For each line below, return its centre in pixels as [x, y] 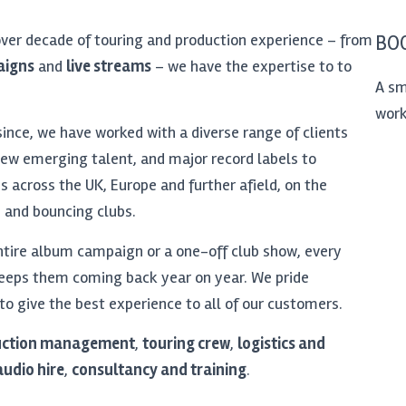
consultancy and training [159, 370]
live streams [109, 66]
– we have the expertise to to [251, 66]
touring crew [186, 343]
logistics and [281, 343]
